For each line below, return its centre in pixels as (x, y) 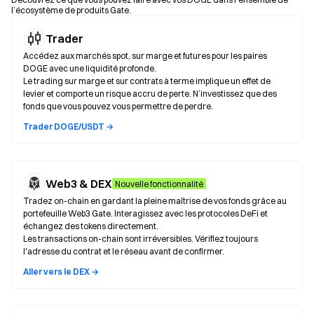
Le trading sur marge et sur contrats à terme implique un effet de (147, 81)
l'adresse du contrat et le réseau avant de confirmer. (124, 251)
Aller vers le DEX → (61, 272)
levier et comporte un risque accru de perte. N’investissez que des (150, 94)
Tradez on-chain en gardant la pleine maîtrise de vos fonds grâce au (155, 201)
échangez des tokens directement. (91, 226)
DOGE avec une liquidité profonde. (90, 68)
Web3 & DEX (79, 184)
